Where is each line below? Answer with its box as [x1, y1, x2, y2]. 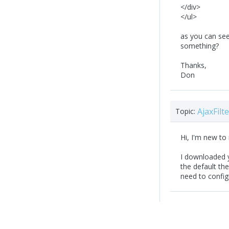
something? [180, 40, 219, 51]
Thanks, [180, 60, 207, 70]
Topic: [175, 106, 195, 116]
